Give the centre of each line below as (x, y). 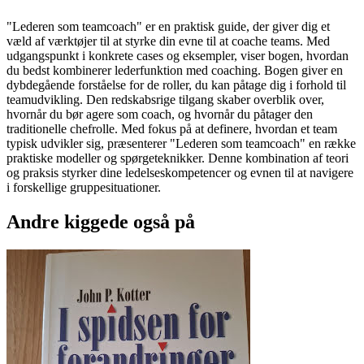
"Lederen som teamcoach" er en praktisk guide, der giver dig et (168, 27)
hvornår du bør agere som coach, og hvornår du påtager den (160, 115)
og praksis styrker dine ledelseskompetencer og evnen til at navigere (180, 173)
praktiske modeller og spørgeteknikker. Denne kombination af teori (178, 158)
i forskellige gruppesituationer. (84, 188)
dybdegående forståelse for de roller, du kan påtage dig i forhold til (176, 85)
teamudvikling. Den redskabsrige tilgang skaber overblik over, (165, 100)
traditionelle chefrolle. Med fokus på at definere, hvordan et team (172, 129)
